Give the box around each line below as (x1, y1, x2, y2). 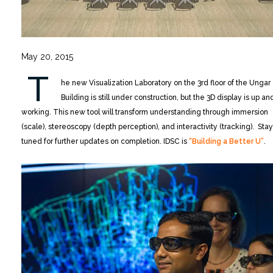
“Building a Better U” (189, 137, 264, 146)
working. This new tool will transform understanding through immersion (21, 108, 268, 117)
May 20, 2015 (21, 52, 73, 62)
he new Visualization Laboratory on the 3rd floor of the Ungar (61, 79, 271, 88)
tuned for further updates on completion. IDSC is (21, 137, 189, 146)
